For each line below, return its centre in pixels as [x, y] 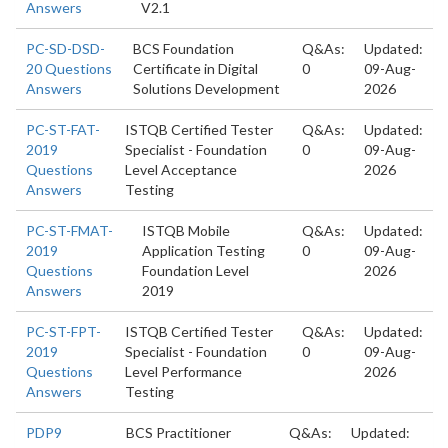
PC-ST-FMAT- [69, 230]
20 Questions [69, 68]
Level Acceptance [181, 169]
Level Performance [184, 371]
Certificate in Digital [196, 68]
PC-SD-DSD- [65, 48]
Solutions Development [207, 88]
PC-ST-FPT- [63, 331]
